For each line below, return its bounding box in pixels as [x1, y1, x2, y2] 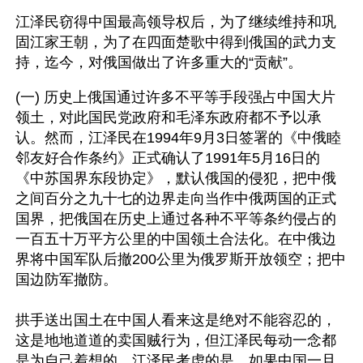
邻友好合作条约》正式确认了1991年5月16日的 [15, 150, 320, 166]
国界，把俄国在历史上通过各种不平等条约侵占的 [15, 211, 336, 227]
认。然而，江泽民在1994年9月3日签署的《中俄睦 [15, 130, 341, 146]
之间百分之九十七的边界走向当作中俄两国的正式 [15, 190, 336, 207]
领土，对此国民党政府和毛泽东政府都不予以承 [15, 109, 322, 126]
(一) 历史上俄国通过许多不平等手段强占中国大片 [15, 89, 335, 105]
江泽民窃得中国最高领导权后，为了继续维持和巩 [15, 14, 336, 30]
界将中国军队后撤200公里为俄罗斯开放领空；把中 [15, 251, 346, 267]
